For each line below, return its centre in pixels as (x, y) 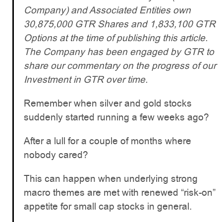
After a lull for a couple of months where (108, 141)
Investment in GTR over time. (86, 80)
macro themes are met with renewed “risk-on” (120, 193)
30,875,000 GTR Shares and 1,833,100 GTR (120, 24)
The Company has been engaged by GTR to (119, 52)
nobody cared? (56, 155)
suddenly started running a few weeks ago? (116, 117)
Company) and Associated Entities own (107, 10)
